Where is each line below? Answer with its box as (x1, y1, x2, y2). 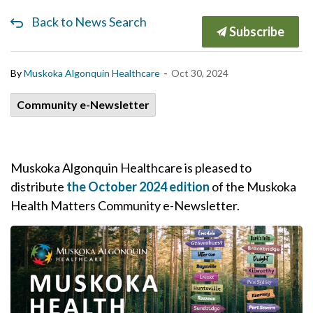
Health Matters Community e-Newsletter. (10, 198, 240, 213)
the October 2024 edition (66, 179, 210, 194)
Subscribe (227, 24, 284, 39)
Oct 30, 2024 (171, 67, 228, 79)
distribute (10, 179, 66, 194)
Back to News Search (31, 14, 147, 29)
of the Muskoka (210, 179, 296, 194)
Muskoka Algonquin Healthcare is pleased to (10, 160, 252, 175)
